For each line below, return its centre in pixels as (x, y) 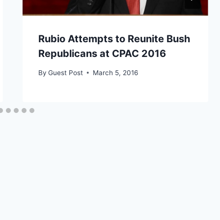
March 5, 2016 (115, 72)
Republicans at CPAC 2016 (102, 54)
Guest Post (65, 72)
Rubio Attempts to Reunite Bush (114, 39)
